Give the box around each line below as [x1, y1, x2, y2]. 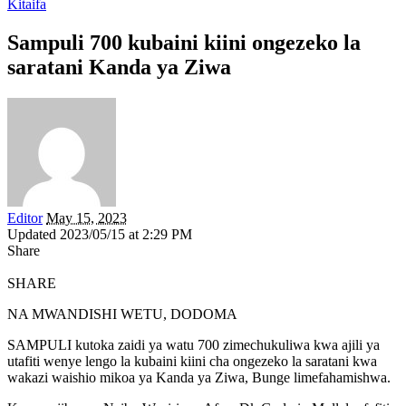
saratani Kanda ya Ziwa [7, 54, 231, 79]
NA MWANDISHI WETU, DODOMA [7, 305, 237, 322]
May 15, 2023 [46, 209, 127, 226]
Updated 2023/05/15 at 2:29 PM [7, 226, 192, 242]
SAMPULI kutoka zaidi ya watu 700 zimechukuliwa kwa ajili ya [7, 336, 380, 353]
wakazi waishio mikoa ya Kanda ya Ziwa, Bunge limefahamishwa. [7, 369, 391, 385]
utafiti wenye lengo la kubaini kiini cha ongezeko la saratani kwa [7, 353, 377, 369]
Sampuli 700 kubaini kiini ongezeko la [7, 30, 361, 54]
